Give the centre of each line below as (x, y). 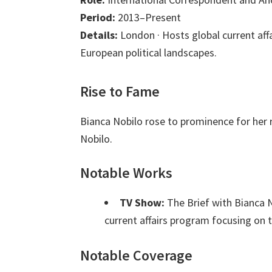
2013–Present (148, 18)
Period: (98, 18)
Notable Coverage (136, 256)
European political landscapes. (148, 53)
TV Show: (142, 203)
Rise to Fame (120, 92)
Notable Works (126, 173)
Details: (99, 35)
